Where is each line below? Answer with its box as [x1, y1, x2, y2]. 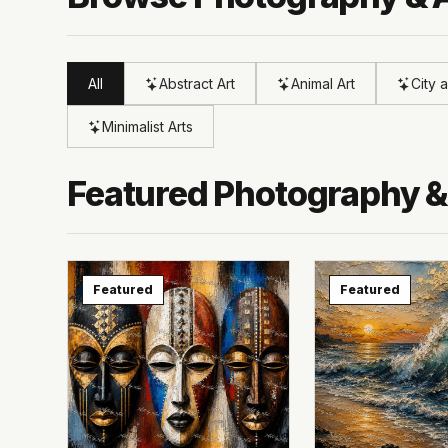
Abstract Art [159, 75, 236, 92]
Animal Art [291, 75, 356, 92]
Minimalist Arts [102, 118, 194, 135]
